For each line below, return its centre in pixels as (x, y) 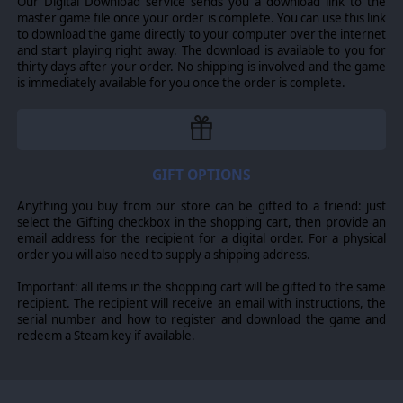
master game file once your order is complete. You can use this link (201, 18)
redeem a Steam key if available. (106, 336)
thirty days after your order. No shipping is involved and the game (201, 67)
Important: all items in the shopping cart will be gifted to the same (201, 287)
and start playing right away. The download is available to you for (201, 51)
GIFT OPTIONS (201, 174)
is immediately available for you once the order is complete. (181, 83)
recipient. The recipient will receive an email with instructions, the (201, 304)
